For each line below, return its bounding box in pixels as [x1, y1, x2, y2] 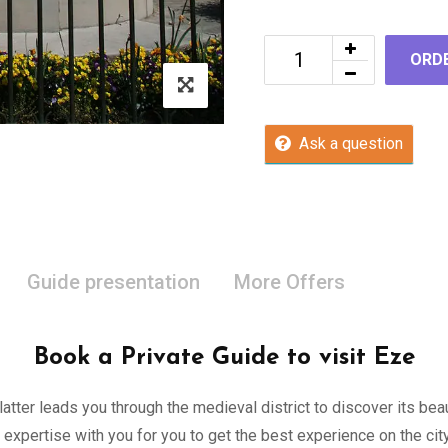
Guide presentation [27, 270, 200, 294]
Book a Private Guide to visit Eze [33, 346, 415, 370]
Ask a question [299, 134, 403, 153]
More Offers [234, 270, 345, 294]
